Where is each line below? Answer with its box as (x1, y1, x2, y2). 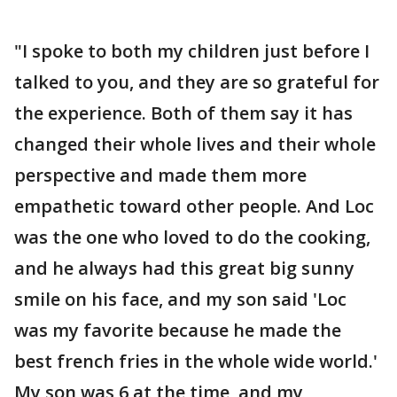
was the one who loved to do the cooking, (14, 225, 370, 249)
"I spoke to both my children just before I (14, 39, 370, 63)
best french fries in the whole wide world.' (14, 349, 378, 373)
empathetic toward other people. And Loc (14, 194, 374, 218)
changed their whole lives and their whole (14, 132, 376, 156)
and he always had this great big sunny (14, 256, 354, 280)
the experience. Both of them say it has (14, 101, 353, 125)
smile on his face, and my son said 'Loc (14, 287, 346, 311)
